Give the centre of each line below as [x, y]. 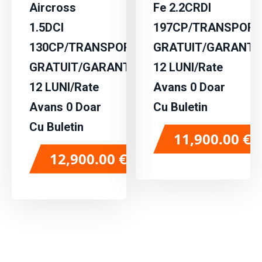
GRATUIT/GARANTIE [85, 67]
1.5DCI [46, 27]
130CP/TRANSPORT [83, 47]
